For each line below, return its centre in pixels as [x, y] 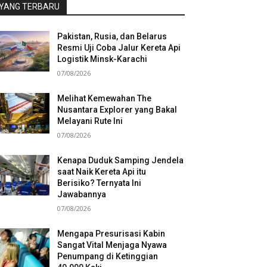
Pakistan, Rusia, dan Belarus [112, 36]
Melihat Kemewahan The [105, 98]
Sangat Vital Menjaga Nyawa [112, 245]
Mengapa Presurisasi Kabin [111, 234]
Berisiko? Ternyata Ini [100, 183]
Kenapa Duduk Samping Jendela [121, 160]
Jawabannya [82, 194]
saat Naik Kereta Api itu [102, 172]
